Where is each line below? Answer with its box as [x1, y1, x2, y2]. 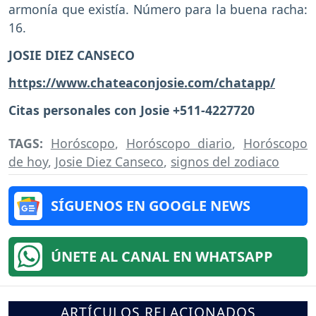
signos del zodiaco [171, 152, 279, 170]
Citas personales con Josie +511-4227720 [8, 101, 255, 119]
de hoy [8, 152, 48, 170]
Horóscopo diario [126, 134, 233, 152]
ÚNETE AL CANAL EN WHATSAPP [51, 246, 273, 266]
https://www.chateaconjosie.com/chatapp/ [8, 74, 275, 91]
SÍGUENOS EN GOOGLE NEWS [51, 195, 250, 215]
